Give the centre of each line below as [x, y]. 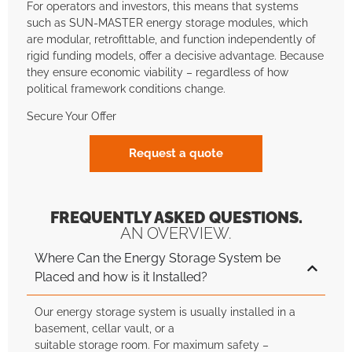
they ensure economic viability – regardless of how [158, 71]
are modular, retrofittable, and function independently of [171, 38]
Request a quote [176, 154]
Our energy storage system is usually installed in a [165, 312]
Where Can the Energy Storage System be [158, 258]
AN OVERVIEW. [176, 234]
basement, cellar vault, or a [104, 328]
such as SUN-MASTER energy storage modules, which [167, 22]
